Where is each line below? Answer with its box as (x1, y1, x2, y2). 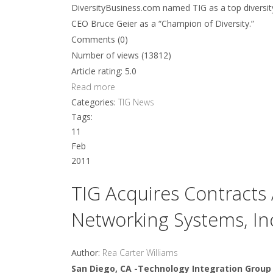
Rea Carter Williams (102, 247, 178, 258)
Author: (71, 247, 102, 258)
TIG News (118, 96, 154, 108)
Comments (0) (71, 34, 128, 45)
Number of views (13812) (71, 49, 171, 61)
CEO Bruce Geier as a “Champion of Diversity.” (71, 18, 254, 29)
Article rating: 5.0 (71, 65, 136, 77)
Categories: (71, 96, 118, 108)
